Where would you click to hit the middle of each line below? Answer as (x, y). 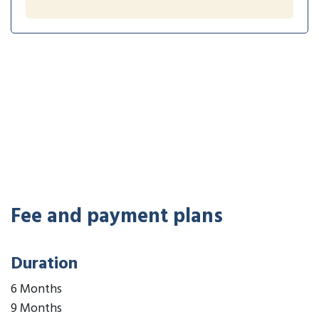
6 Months (36, 289)
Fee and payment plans (117, 216)
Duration (44, 264)
